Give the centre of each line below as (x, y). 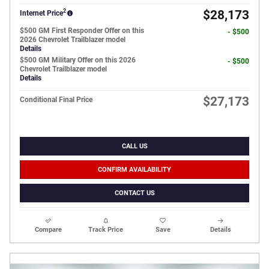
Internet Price (41, 13)
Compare (49, 229)
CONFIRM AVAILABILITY (134, 169)
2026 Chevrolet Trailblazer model (73, 39)
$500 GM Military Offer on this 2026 (78, 60)
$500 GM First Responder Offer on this (82, 30)
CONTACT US (134, 193)
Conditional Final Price (56, 99)
